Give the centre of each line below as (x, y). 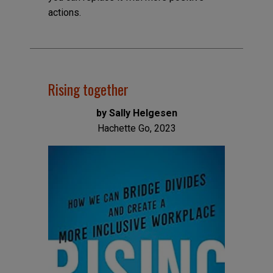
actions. (64, 12)
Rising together (88, 90)
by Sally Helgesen (136, 113)
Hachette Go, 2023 (136, 129)
